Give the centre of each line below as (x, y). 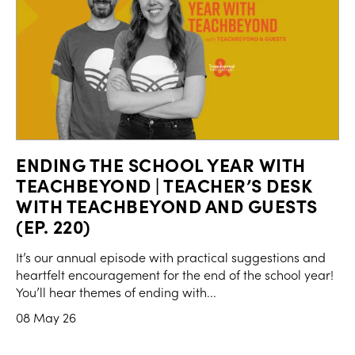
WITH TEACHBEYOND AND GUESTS (167, 206)
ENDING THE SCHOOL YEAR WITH (161, 164)
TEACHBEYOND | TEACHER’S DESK (164, 185)
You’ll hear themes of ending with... (116, 292)
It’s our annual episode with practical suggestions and (171, 258)
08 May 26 (46, 318)
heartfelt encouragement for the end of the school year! (175, 275)
